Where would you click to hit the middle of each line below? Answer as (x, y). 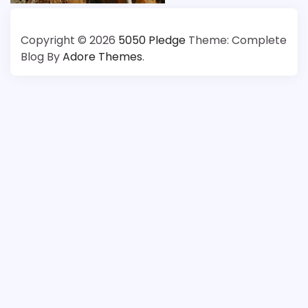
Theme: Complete (236, 40)
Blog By (42, 56)
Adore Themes (102, 56)
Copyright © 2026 (69, 40)
